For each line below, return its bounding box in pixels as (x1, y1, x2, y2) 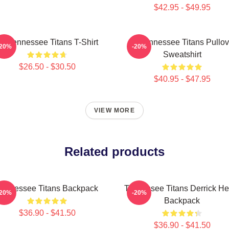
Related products (64, 145, 165, 158)
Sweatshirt (163, 50, 201, 59)
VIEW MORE (94, 107, 135, 114)
